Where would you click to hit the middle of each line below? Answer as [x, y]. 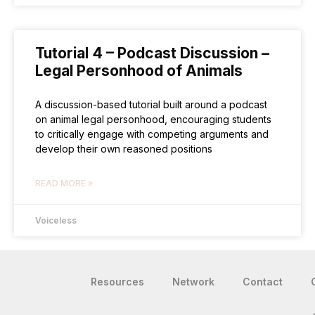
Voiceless [56, 220]
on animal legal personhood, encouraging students [153, 119]
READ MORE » [64, 183]
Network [194, 282]
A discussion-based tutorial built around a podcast [151, 104]
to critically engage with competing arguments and [152, 134]
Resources [118, 282]
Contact [263, 282]
